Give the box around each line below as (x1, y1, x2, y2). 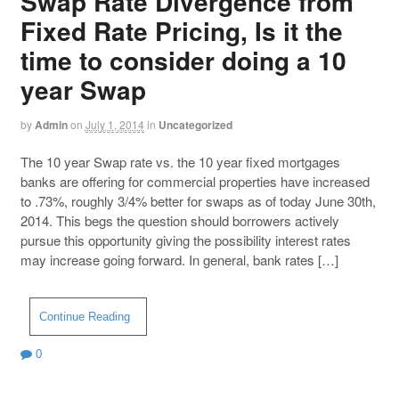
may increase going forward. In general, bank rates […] (20, 250, 338, 270)
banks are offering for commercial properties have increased (20, 172, 370, 191)
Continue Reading (38, 309, 130, 323)
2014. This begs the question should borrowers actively (20, 211, 339, 231)
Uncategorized (158, 117, 232, 134)
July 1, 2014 (85, 117, 144, 133)
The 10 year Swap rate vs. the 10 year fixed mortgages (20, 152, 340, 172)
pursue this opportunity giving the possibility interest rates (20, 231, 351, 250)
